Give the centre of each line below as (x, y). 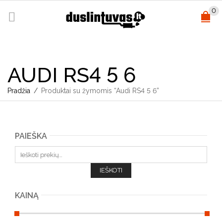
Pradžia (19, 91)
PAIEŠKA (31, 136)
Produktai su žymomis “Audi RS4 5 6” (99, 91)
